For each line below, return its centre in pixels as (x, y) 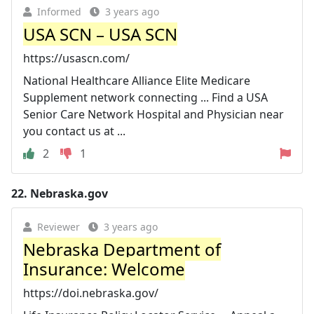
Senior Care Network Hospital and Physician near (153, 114)
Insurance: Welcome (104, 268)
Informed (59, 11)
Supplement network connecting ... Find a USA (145, 97)
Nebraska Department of (122, 249)
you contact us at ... (74, 131)
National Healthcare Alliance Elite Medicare (137, 80)
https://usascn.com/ (76, 58)
